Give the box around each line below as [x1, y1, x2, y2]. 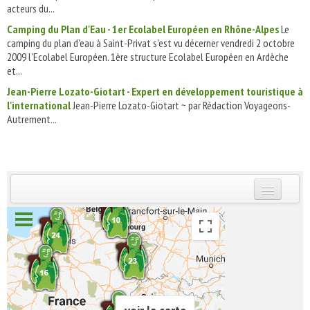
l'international [7, 98, 71, 112]
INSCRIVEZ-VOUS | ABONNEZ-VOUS [35, 206, 179, 220]
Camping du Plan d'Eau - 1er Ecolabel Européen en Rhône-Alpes [7, 22, 279, 36]
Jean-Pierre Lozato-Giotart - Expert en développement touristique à [7, 84, 303, 98]
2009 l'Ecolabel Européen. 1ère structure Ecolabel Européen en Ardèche [7, 50, 289, 64]
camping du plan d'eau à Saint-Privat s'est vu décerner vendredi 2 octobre [7, 36, 295, 50]
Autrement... [7, 112, 57, 126]
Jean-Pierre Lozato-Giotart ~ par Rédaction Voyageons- [71, 98, 291, 112]
